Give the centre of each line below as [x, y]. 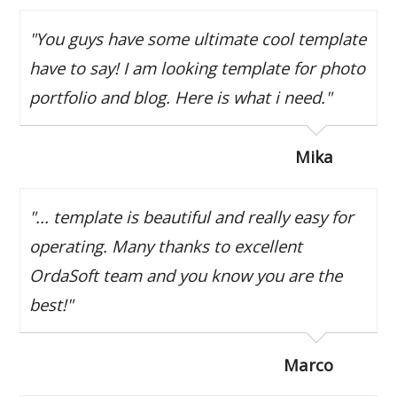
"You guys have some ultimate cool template [198, 38]
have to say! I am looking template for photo [198, 67]
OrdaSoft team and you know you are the [186, 275]
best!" [51, 304]
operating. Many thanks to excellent [166, 245]
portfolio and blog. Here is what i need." [181, 97]
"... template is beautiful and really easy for [192, 216]
